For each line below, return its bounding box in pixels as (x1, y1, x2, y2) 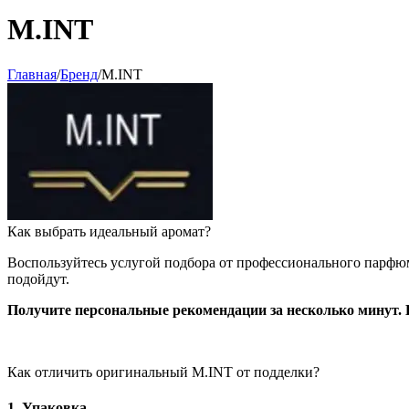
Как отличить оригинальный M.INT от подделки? (7, 363, 320, 380)
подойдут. (7, 270, 69, 287)
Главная (7, 66, 57, 82)
